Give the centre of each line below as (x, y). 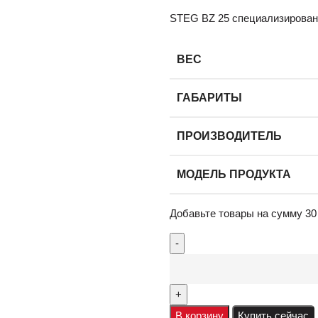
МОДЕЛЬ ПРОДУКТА (234, 175)
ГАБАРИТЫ (209, 98)
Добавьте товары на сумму (237, 214)
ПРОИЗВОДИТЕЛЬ (229, 136)
